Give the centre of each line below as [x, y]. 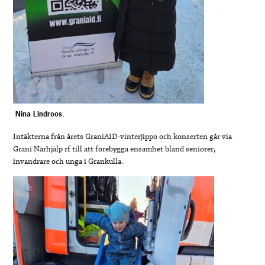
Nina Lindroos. [40, 114]
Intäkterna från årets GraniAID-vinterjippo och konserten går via [123, 136]
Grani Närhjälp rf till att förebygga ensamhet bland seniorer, [114, 149]
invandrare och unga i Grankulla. [68, 161]
